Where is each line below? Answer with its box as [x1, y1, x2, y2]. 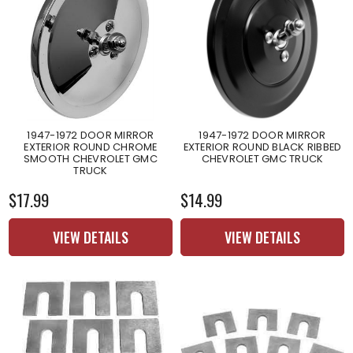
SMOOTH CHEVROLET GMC [23, 150, 158, 166]
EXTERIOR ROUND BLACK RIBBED [183, 139, 342, 154]
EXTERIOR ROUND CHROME [24, 139, 158, 154]
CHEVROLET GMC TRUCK [201, 150, 324, 166]
